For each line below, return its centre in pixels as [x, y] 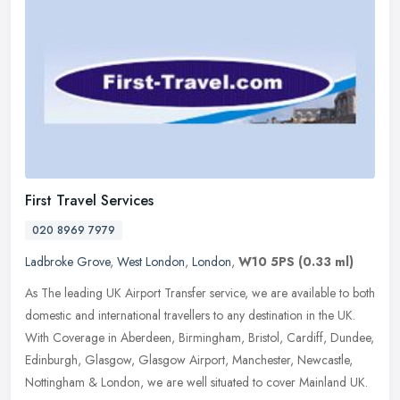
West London [151, 262]
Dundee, [352, 338]
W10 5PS [267, 262]
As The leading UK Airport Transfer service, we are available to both [200, 293]
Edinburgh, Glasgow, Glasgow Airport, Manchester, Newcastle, [189, 360]
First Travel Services [89, 201]
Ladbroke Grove [67, 262]
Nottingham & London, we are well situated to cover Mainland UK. [196, 383]
